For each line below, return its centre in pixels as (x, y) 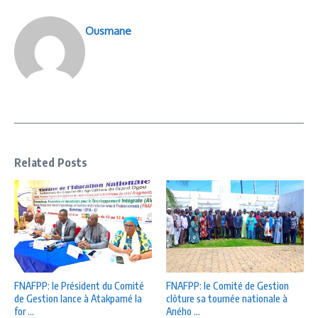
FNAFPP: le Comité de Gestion (227, 285)
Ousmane (108, 31)
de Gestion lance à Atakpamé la (78, 298)
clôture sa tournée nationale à (227, 298)
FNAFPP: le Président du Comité (79, 285)
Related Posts (51, 163)
